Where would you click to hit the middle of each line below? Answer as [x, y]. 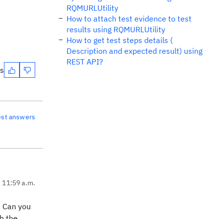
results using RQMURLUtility [116, 29]
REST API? [85, 62]
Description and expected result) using [134, 51]
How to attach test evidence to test [129, 19]
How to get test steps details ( [120, 40]
